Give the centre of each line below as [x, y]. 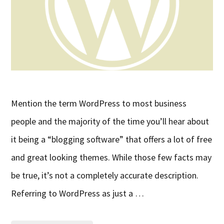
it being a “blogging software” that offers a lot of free [112, 139]
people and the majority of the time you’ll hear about [110, 121]
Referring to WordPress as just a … [78, 193]
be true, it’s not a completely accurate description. [106, 175]
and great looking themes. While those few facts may [111, 157]
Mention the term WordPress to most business [99, 103]
